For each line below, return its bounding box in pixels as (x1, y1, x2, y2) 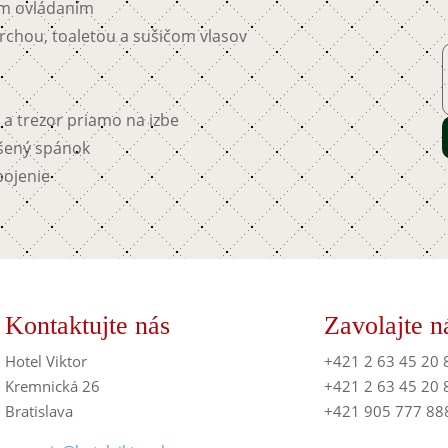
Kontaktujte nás (5, 310, 171, 340)
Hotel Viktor (5, 350, 88, 371)
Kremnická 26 (5, 375, 101, 396)
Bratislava (5, 400, 74, 421)
